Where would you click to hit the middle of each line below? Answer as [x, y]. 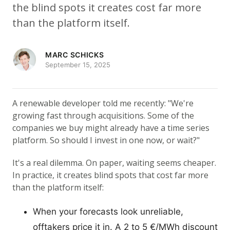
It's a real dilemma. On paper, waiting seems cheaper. [114, 163]
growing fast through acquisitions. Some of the [103, 116]
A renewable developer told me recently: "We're [103, 103]
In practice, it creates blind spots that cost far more [110, 175]
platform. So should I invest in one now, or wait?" [106, 140]
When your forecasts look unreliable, [108, 212]
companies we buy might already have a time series [111, 128]
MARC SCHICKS [75, 55]
